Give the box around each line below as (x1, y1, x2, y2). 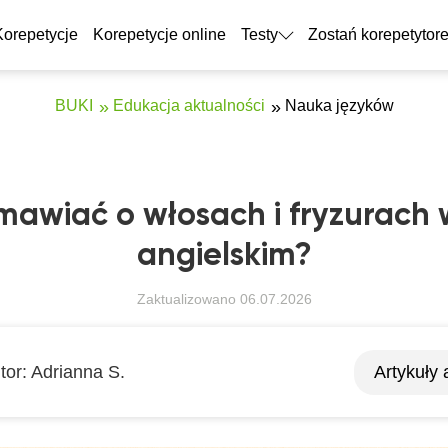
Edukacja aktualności (112, 97, 265, 114)
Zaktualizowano (136, 291, 240, 307)
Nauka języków (284, 97, 394, 114)
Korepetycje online (92, 26, 226, 43)
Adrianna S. (31, 361, 125, 382)
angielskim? (136, 240, 312, 272)
